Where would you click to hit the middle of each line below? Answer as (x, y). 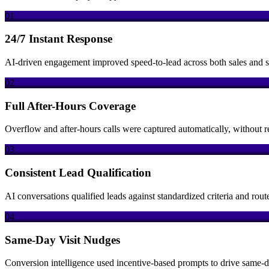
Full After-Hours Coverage (70, 106)
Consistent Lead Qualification (78, 173)
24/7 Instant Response (59, 39)
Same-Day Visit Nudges (62, 240)
